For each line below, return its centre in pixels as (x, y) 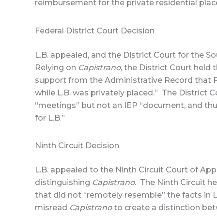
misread (52, 208)
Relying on (56, 67)
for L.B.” (50, 118)
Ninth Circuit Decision (77, 146)
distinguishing (63, 183)
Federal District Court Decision (95, 31)
